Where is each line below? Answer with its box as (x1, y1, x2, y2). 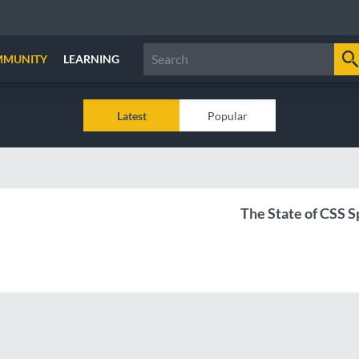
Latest (116, 108, 147, 123)
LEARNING (63, 52, 119, 66)
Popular (208, 108, 248, 123)
